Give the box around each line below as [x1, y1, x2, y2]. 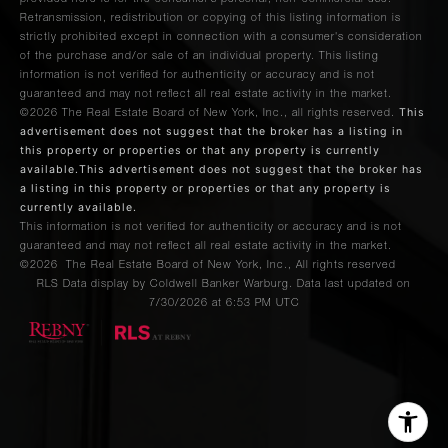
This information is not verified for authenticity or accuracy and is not [20, 222, 402, 234]
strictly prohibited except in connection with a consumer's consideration [20, 32, 423, 44]
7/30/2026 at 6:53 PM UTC [148, 298, 300, 310]
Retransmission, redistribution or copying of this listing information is [20, 13, 401, 25]
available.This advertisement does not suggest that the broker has [20, 163, 423, 177]
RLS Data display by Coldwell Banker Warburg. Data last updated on [37, 279, 411, 291]
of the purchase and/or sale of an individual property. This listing [20, 51, 379, 63]
